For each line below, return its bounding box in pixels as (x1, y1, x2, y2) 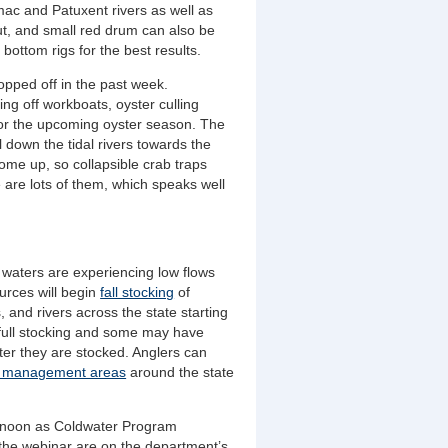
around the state (126, 364, 235, 380)
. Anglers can (125, 344, 208, 360)
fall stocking (100, 284, 175, 300)
